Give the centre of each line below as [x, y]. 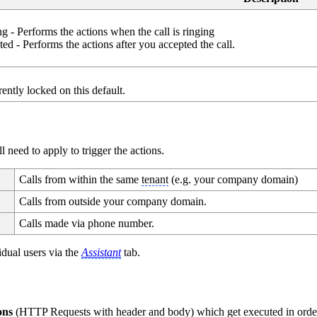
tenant [155, 179]
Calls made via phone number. [87, 223]
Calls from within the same [81, 179]
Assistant [101, 252]
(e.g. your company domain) [234, 179]
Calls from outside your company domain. [113, 201]
